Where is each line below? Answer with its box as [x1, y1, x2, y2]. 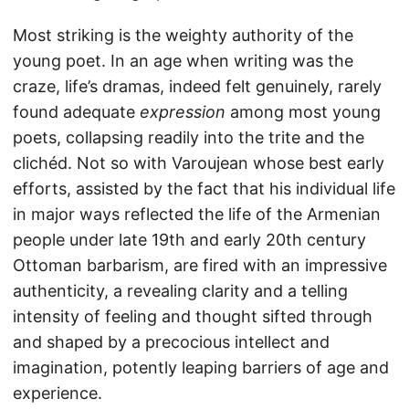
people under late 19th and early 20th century [13, 230, 366, 249]
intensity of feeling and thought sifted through [13, 307, 372, 326]
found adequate [13, 102, 140, 121]
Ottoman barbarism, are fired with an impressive [13, 256, 387, 275]
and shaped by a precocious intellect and [13, 332, 330, 351]
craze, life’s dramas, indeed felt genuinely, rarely [13, 77, 382, 96]
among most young [225, 102, 381, 121]
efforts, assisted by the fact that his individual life [13, 179, 395, 198]
